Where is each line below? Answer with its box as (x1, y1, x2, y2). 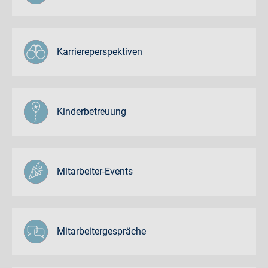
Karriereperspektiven (57, 45, 142, 57)
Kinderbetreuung (57, 105, 126, 117)
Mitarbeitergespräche (57, 225, 146, 237)
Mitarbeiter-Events (57, 165, 133, 177)
